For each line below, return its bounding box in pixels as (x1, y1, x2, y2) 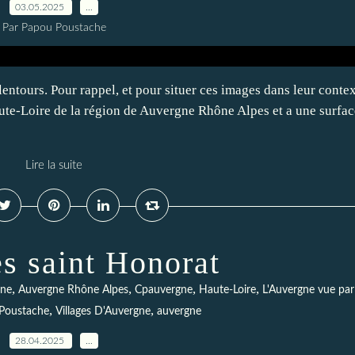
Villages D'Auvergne (55, 306, 151, 317)
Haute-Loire (199, 284, 256, 296)
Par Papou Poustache (2, 22, 106, 33)
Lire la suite (25, 159, 82, 171)
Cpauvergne (135, 284, 193, 296)
